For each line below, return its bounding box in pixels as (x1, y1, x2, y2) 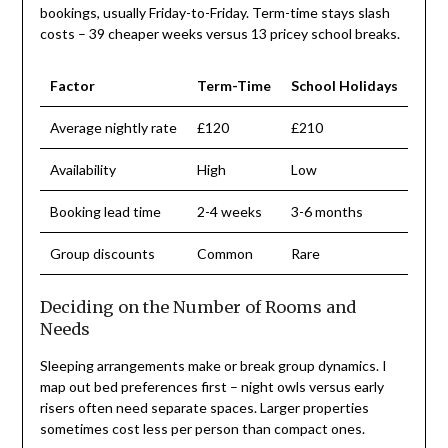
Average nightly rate (49, 119, 177, 137)
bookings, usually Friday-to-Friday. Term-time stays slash (39, 4, 390, 22)
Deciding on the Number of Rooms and (39, 297, 356, 318)
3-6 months (290, 203, 363, 221)
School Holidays (290, 77, 398, 95)
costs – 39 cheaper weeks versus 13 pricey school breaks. (39, 25, 400, 43)
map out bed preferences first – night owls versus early (39, 378, 384, 396)
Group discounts (49, 245, 155, 263)
